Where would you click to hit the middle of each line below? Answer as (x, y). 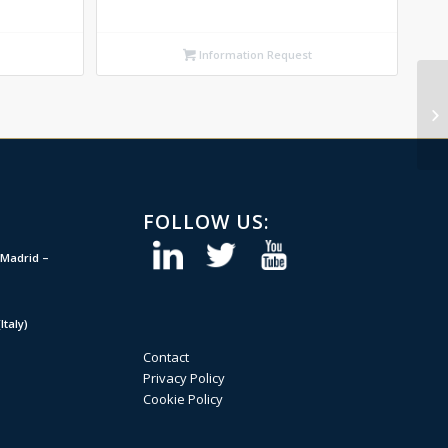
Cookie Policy (182, 398)
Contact (165, 356)
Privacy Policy (183, 377)
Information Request (253, 54)
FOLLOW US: (206, 221)
